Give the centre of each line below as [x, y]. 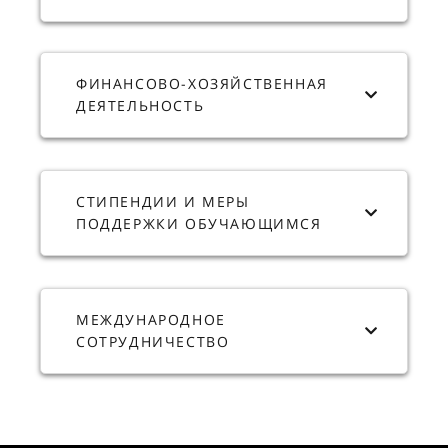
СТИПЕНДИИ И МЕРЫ [163, 201]
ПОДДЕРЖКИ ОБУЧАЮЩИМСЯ [199, 223]
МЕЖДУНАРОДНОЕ [151, 319]
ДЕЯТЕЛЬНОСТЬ [140, 105]
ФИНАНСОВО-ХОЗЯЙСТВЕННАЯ [202, 83]
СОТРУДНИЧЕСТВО [153, 341]
